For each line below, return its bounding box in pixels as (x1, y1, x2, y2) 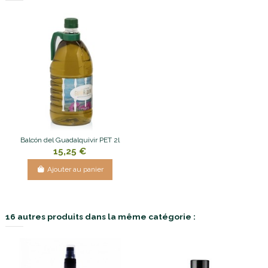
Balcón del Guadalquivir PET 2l (20, 136, 120, 145)
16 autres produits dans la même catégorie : (5, 211, 196, 221)
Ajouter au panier (47, 165, 103, 174)
